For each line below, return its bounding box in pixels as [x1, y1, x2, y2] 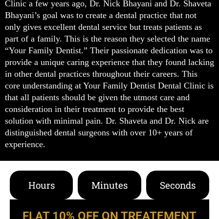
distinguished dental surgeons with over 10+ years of [5, 128, 193, 138]
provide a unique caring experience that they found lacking [5, 57, 214, 67]
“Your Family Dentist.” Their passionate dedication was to [5, 45, 213, 56]
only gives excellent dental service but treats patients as [5, 22, 202, 32]
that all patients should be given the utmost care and [5, 92, 190, 103]
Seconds [159, 179, 196, 192]
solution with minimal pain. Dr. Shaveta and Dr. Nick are [5, 116, 209, 126]
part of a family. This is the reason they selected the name [5, 34, 210, 44]
